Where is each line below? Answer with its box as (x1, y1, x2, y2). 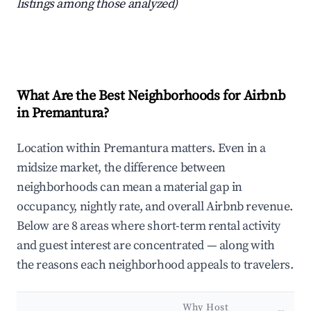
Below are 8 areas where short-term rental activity (17, 218, 281, 235)
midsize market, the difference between (17, 160, 226, 176)
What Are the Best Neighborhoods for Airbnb (17, 87, 286, 106)
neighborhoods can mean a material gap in (17, 179, 243, 196)
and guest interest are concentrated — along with (17, 237, 275, 254)
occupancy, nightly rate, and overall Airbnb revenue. (17, 199, 293, 215)
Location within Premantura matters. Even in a (17, 140, 267, 157)
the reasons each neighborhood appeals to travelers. (17, 257, 294, 274)
